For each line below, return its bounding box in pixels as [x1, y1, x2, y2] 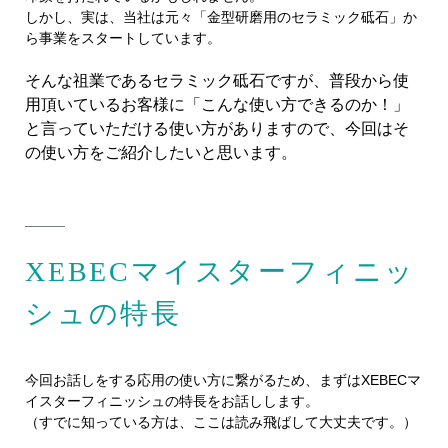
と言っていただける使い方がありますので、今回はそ [25, 120, 409, 138]
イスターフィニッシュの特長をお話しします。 [25, 393, 319, 410]
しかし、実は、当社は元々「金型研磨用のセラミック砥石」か [25, 9, 417, 26]
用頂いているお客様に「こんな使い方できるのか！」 [25, 96, 409, 114]
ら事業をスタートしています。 [25, 30, 221, 47]
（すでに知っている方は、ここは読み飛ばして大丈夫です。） [25, 414, 417, 431]
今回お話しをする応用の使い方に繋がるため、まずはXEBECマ [25, 372, 421, 389]
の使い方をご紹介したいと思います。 [25, 144, 297, 162]
